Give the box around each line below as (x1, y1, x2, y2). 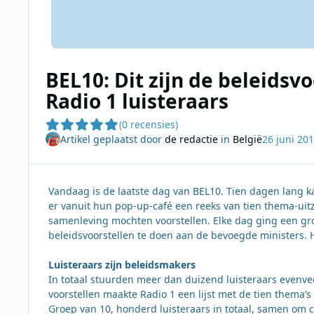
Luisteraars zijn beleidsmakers (48, 257, 196, 271)
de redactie (164, 132, 218, 146)
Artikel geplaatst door (60, 132, 165, 146)
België (232, 132, 262, 146)
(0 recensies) (118, 118, 178, 132)
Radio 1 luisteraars (45, 87, 228, 114)
